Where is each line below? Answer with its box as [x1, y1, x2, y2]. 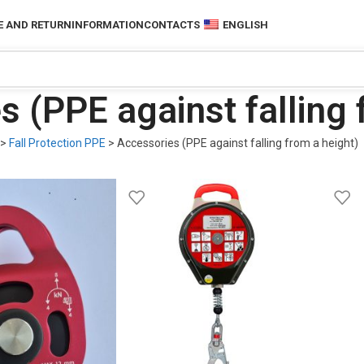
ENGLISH [223, 18, 269, 31]
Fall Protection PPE [8, 136, 106, 149]
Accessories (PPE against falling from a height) [116, 136, 358, 149]
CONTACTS [144, 18, 201, 31]
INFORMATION [71, 18, 145, 31]
